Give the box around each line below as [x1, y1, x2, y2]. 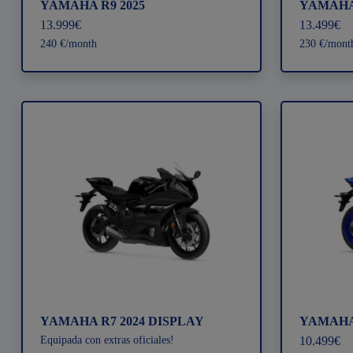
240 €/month [40, 37, 98, 50]
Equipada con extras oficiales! [40, 333, 175, 346]
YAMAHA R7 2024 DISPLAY [40, 314, 205, 328]
